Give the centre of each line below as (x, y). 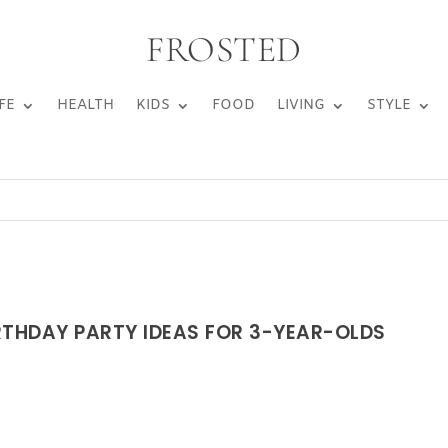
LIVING (300, 105)
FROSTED (224, 49)
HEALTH (85, 105)
